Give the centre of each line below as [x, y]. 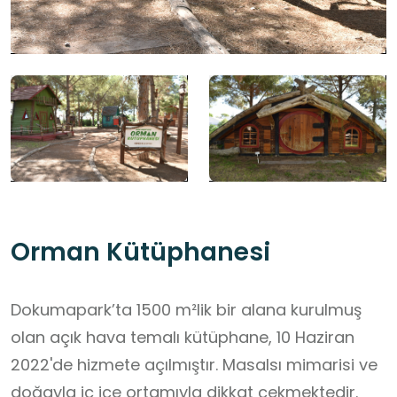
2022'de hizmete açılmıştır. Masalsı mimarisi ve [194, 365]
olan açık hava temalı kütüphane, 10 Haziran [183, 338]
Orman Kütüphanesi [140, 253]
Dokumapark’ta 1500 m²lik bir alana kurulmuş [186, 310]
